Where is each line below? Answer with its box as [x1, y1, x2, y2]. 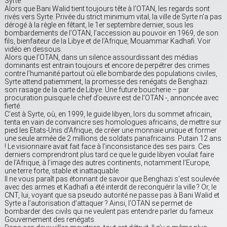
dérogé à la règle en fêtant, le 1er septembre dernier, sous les [5, 21, 194, 29]
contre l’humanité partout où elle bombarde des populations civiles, [5, 69, 217, 78]
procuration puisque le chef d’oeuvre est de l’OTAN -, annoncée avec [5, 94, 219, 102]
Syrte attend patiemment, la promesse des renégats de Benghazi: [5, 78, 209, 86]
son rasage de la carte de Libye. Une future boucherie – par [5, 86, 189, 94]
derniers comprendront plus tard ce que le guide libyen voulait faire [5, 150, 214, 159]
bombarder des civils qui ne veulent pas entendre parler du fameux [5, 207, 213, 216]
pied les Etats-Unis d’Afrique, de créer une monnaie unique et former [5, 126, 217, 135]
